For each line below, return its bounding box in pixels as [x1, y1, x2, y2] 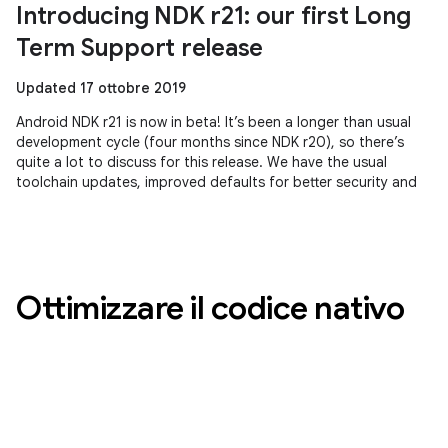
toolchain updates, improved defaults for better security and [16, 173, 417, 191]
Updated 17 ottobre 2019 [16, 79, 186, 97]
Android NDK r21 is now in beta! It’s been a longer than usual [16, 113, 411, 131]
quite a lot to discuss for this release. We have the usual [16, 153, 387, 171]
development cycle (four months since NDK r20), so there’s [16, 133, 404, 151]
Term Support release [16, 33, 263, 63]
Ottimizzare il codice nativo [16, 288, 404, 328]
